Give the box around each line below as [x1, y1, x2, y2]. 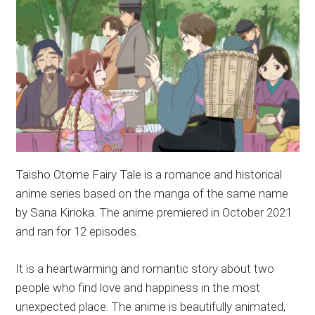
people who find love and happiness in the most [15, 280, 261, 295]
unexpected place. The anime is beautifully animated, [15, 299, 286, 314]
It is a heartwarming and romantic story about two [15, 261, 275, 276]
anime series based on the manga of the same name [15, 186, 289, 200]
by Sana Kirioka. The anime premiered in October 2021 [15, 205, 292, 219]
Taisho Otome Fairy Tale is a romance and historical [15, 167, 283, 181]
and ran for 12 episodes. [15, 224, 139, 238]
